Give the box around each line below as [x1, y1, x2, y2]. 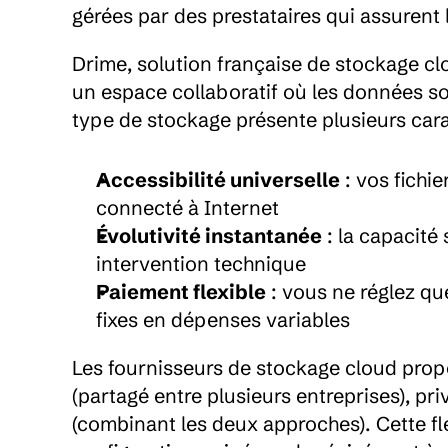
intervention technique [96, 251, 306, 276]
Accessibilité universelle [96, 167, 340, 192]
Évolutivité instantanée [96, 223, 322, 248]
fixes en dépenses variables [96, 307, 350, 332]
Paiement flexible [96, 279, 266, 304]
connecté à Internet [96, 195, 279, 220]
